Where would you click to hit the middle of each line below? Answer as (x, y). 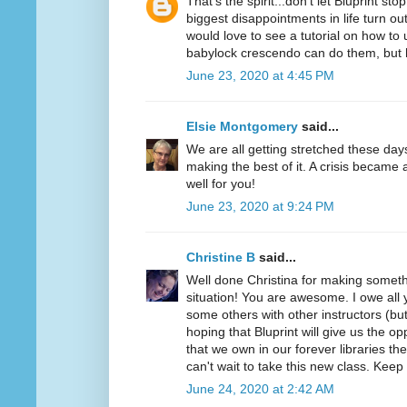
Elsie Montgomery (242, 127)
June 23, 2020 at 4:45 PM (260, 76)
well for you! (221, 184)
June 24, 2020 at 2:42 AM (260, 389)
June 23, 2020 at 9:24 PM (260, 207)
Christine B (221, 258)
